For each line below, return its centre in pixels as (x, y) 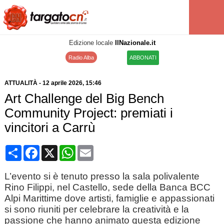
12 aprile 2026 (62, 83)
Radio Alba (81, 57)
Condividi (38, 149)
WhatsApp (94, 149)
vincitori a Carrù (49, 127)
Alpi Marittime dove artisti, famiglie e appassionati (109, 198)
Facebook (57, 149)
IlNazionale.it (135, 43)
